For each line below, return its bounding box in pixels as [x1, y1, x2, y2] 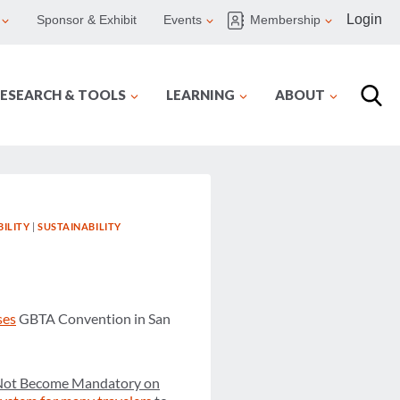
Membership [250, 12, 321, 28]
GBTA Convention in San [16, 310, 171, 328]
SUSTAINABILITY [37, 221, 121, 232]
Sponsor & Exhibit [37, 12, 137, 28]
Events [163, 12, 202, 28]
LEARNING [166, 87, 235, 103]
